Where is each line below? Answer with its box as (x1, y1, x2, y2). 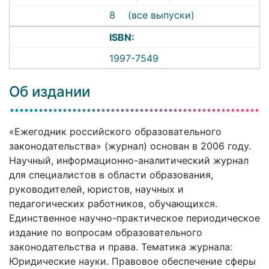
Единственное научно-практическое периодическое (9, 212, 260, 225)
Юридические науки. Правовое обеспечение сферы (9, 255, 256, 268)
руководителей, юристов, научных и (9, 183, 184, 196)
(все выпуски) (128, 9, 195, 22)
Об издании (9, 83, 90, 101)
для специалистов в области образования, (9, 169, 213, 181)
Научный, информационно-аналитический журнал (9, 154, 249, 167)
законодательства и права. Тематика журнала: (9, 241, 232, 253)
